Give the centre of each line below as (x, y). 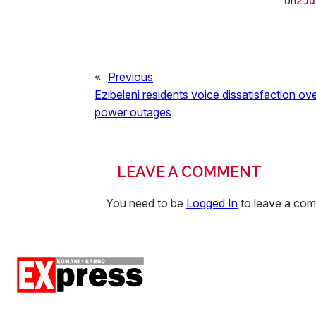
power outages (133, 112)
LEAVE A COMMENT (189, 171)
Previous (130, 77)
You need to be (146, 203)
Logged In (212, 203)
